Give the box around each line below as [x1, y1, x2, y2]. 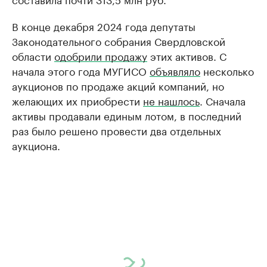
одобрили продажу [54, 48, 147, 64]
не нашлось [143, 92, 200, 108]
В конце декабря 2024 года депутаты [12, 18, 195, 34]
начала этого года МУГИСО [12, 63, 150, 79]
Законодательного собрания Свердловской [12, 33, 225, 49]
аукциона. [12, 137, 60, 153]
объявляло [150, 63, 200, 79]
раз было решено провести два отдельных [12, 122, 221, 138]
